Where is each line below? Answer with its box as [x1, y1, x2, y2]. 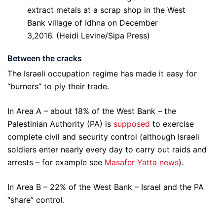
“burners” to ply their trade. [7, 81, 109, 92]
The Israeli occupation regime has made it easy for [7, 69, 197, 79]
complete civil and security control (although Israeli [7, 132, 199, 142]
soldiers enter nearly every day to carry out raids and [7, 145, 207, 155]
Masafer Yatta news [105, 157, 179, 168]
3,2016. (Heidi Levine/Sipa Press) [27, 31, 150, 41]
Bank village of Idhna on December [27, 18, 158, 28]
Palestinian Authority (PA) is [7, 119, 113, 129]
